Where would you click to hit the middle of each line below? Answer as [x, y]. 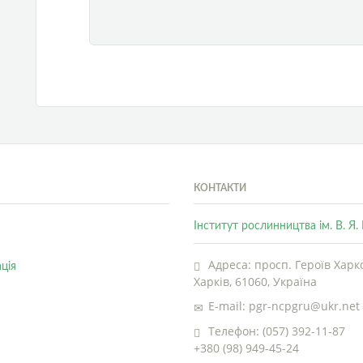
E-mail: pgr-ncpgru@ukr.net [282, 306]
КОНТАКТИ [220, 188]
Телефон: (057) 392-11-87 [275, 331]
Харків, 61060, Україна [255, 281]
